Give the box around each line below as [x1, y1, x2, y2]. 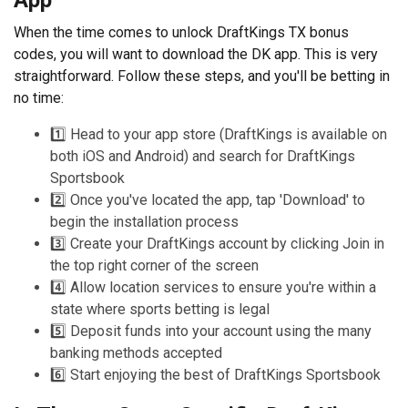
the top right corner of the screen [50, 256, 259, 274]
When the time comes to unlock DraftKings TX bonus [14, 23, 349, 41]
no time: [14, 88, 64, 107]
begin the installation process [50, 212, 239, 230]
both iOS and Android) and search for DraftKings [50, 147, 355, 165]
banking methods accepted [50, 343, 222, 362]
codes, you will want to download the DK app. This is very [14, 45, 378, 63]
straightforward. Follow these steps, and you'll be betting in [14, 66, 390, 85]
